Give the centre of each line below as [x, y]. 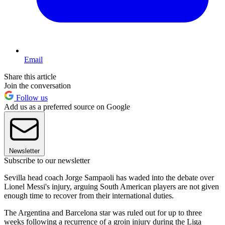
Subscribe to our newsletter [47, 161]
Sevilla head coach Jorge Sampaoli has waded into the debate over [109, 178]
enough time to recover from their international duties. [89, 196]
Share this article [30, 77]
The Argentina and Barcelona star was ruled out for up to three [103, 213]
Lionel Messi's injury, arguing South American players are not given [111, 187]
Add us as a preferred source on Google [67, 107]
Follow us [31, 98]
